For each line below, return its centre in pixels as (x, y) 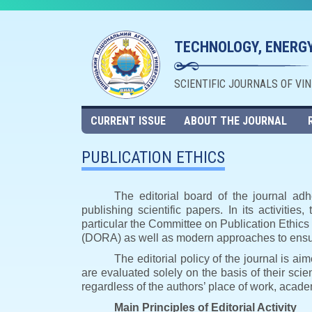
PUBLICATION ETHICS (153, 157)
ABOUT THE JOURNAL (235, 121)
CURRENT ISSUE (128, 121)
